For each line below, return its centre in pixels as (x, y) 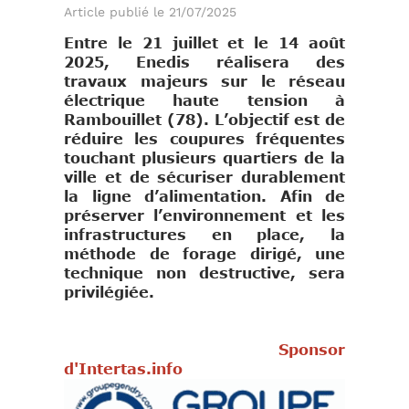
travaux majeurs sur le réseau (204, 82)
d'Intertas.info (123, 369)
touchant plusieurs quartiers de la (204, 158)
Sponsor (204, 350)
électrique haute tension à (204, 101)
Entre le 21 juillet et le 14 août (204, 43)
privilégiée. (109, 293)
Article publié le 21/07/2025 (150, 12)
